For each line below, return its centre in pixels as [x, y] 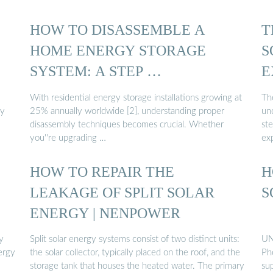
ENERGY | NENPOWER [105, 213]
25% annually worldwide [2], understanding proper [127, 111]
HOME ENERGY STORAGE [118, 51]
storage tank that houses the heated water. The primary [137, 266]
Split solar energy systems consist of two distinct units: [135, 239]
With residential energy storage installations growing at [136, 97]
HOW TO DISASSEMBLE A [117, 30]
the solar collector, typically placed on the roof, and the [135, 253]
